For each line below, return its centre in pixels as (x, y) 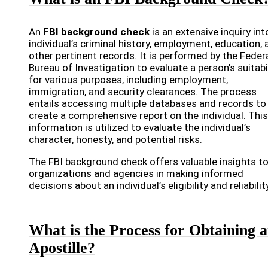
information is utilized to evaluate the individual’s (140, 127)
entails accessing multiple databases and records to (147, 103)
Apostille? (62, 248)
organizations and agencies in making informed (136, 173)
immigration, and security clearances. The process (143, 92)
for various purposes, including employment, (128, 80)
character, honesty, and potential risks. (115, 139)
